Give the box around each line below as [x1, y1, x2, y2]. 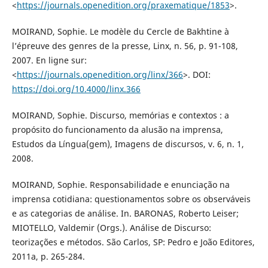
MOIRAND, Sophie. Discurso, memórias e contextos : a [11, 109, 229, 121]
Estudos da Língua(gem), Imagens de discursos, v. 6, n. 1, [11, 138, 244, 150]
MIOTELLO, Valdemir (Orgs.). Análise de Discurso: [11, 222, 211, 234]
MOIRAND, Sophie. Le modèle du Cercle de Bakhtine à [11, 26, 229, 38]
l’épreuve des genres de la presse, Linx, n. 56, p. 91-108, [11, 40, 238, 52]
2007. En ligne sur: [11, 54, 87, 66]
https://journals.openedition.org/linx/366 [16, 69, 183, 81]
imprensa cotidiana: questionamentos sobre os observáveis [11, 193, 251, 205]
